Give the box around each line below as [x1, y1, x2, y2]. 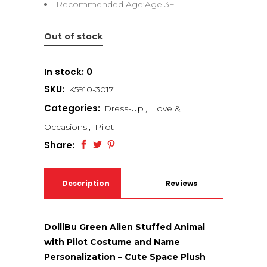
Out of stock [44, 31, 103, 42]
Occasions [44, 122, 87, 132]
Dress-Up [104, 103, 144, 114]
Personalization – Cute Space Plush [44, 252, 206, 262]
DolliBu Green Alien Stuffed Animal [44, 222, 205, 232]
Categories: [44, 102, 103, 114]
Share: [44, 139, 74, 151]
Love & [151, 103, 181, 114]
